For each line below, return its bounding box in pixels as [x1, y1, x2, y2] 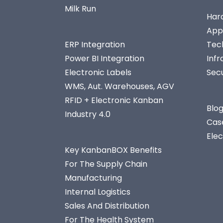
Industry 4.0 [65, 109, 111, 120]
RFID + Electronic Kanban [65, 95, 163, 106]
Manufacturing [65, 172, 122, 184]
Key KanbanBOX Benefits [65, 144, 162, 156]
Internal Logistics [65, 186, 130, 198]
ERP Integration [65, 39, 125, 50]
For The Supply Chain [65, 158, 147, 170]
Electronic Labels [65, 67, 131, 78]
